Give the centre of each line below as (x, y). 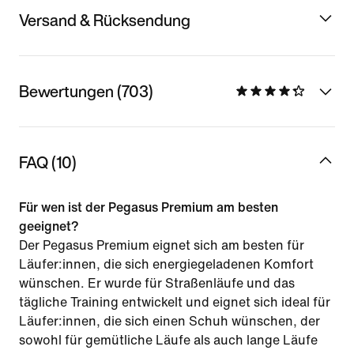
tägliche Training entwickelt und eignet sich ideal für (175, 302)
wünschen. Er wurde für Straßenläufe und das (157, 283)
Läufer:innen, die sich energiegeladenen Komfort (166, 264)
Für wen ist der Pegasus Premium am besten (149, 207)
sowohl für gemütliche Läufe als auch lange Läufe (168, 340)
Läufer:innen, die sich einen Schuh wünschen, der (169, 321)
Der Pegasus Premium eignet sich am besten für (162, 245)
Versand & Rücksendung (105, 20)
